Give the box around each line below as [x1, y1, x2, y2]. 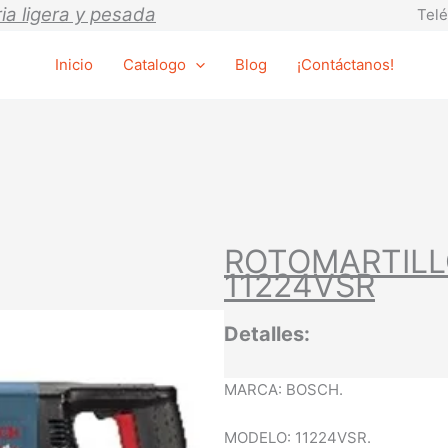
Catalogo [122, 55, 186, 74]
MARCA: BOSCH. [224, 380, 343, 400]
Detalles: [224, 322, 310, 347]
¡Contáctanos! [296, 55, 394, 74]
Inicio [54, 55, 93, 74]
